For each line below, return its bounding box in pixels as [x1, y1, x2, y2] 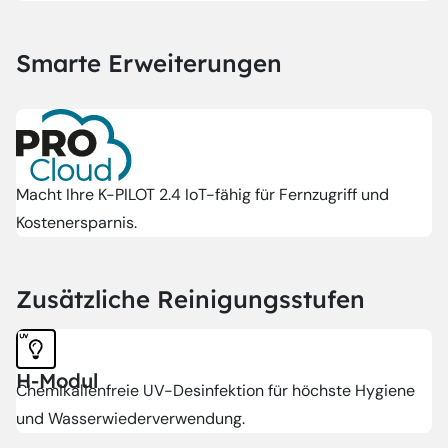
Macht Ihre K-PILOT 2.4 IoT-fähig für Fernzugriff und [16, 184, 389, 206]
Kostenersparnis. [16, 212, 137, 234]
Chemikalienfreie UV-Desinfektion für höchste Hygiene [16, 380, 415, 402]
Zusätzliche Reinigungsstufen [16, 284, 365, 315]
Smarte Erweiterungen [16, 48, 282, 79]
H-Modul [16, 368, 98, 394]
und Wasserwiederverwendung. [16, 408, 245, 430]
